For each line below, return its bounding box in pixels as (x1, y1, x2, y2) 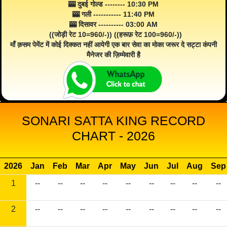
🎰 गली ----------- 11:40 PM (72, 10, 155, 19)
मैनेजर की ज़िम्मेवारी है (87, 51, 140, 59)
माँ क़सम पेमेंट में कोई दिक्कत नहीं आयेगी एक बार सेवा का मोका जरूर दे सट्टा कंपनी (10, 41, 217, 49)
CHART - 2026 (72, 129, 155, 143)
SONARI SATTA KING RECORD (22, 113, 205, 128)
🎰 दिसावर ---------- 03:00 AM (69, 20, 158, 29)
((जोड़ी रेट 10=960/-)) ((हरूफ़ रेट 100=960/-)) (45, 30, 182, 39)
